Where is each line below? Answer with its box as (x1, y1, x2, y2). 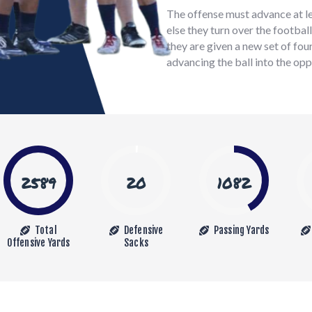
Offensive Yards (6, 237, 70, 250)
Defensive (123, 224, 164, 237)
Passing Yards (213, 224, 270, 237)
